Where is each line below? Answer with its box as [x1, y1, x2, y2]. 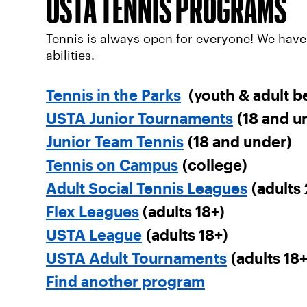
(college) [177, 160, 247, 171]
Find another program [45, 276, 205, 287]
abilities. [45, 49, 95, 62]
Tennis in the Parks [45, 90, 181, 101]
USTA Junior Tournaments [45, 113, 233, 124]
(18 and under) [183, 136, 292, 147]
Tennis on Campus [45, 160, 178, 171]
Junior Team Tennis [45, 136, 184, 147]
